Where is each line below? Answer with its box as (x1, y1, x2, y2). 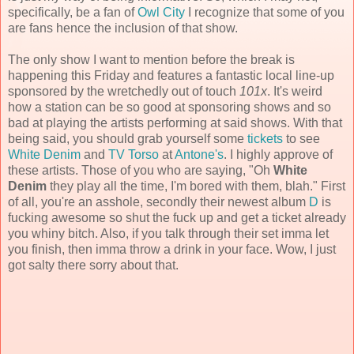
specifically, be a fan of (8, 6, 137, 20)
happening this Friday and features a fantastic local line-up (8, 69, 334, 83)
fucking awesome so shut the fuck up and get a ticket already (8, 211, 346, 225)
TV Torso (108, 148, 159, 162)
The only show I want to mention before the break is (8, 53, 295, 67)
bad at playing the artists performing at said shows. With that (8, 116, 342, 130)
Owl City (137, 6, 185, 20)
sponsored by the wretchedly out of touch (8, 85, 239, 99)
